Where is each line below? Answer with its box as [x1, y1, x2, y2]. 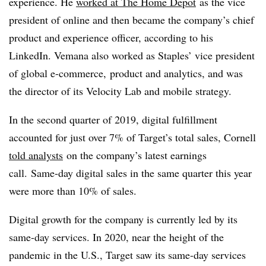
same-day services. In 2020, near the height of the [9, 230, 224, 245]
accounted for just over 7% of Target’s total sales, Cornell [9, 130, 256, 145]
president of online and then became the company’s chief [9, 12, 254, 27]
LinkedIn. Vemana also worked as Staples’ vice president [9, 48, 255, 63]
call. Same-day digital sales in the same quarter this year [9, 166, 252, 180]
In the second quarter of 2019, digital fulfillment [9, 112, 217, 127]
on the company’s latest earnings [66, 148, 207, 163]
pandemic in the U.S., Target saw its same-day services [9, 248, 246, 262]
